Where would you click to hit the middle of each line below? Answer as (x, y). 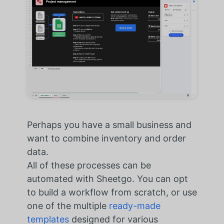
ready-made (134, 205)
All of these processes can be (89, 165)
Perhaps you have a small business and (109, 124)
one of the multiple (68, 205)
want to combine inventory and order (106, 138)
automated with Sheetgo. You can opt (107, 178)
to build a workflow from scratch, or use (112, 192)
